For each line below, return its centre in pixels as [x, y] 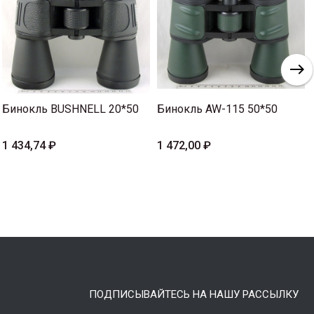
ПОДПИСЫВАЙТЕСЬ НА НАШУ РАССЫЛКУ [194, 295]
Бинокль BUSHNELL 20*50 [70, 109]
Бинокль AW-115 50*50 [217, 109]
